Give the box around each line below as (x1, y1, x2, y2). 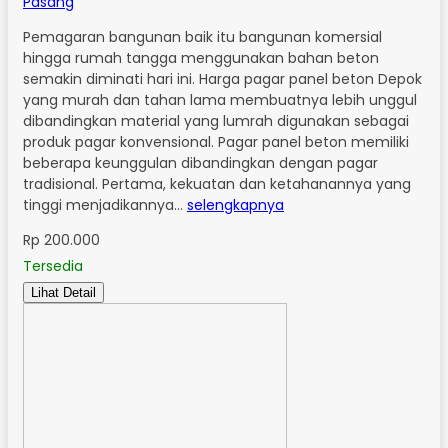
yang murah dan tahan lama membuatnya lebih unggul (23, 89, 417, 110)
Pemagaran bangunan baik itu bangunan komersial (23, 26, 382, 47)
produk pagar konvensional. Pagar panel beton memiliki (23, 131, 409, 152)
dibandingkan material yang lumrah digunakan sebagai (23, 110, 409, 131)
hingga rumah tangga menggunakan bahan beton (23, 47, 379, 68)
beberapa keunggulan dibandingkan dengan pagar (23, 152, 378, 173)
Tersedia (23, 255, 83, 276)
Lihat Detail (31, 284, 96, 300)
